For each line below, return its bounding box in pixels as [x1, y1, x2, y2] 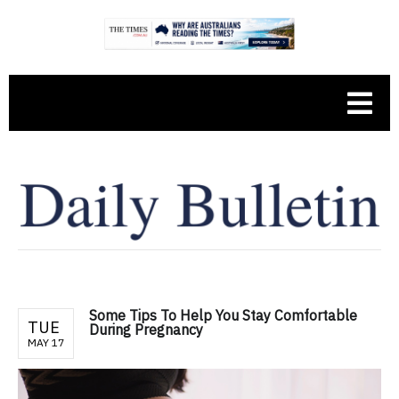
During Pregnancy [89, 320, 203, 338]
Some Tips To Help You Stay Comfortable [89, 305, 357, 324]
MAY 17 [28, 335, 64, 349]
